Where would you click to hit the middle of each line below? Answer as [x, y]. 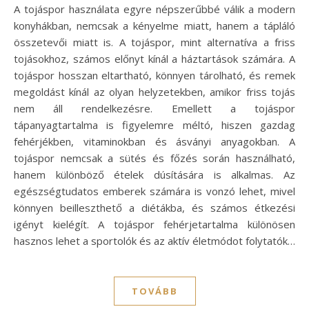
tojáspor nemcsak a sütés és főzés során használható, [154, 158]
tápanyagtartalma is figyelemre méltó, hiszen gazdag [154, 125]
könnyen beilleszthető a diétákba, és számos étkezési [154, 208]
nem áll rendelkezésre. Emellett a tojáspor [154, 109]
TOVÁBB [154, 291]
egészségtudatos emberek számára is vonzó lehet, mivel [154, 191]
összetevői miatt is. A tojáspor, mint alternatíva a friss [154, 42]
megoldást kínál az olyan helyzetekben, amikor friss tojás [154, 92]
